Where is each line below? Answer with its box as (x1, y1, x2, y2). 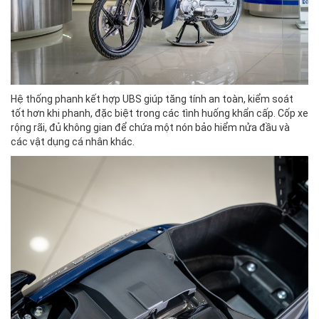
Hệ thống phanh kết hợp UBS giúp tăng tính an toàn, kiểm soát (11, 93, 293, 105)
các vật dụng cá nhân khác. (11, 135, 135, 147)
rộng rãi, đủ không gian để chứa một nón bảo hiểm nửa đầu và (11, 121, 290, 133)
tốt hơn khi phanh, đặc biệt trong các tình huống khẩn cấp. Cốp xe (11, 107, 308, 119)
